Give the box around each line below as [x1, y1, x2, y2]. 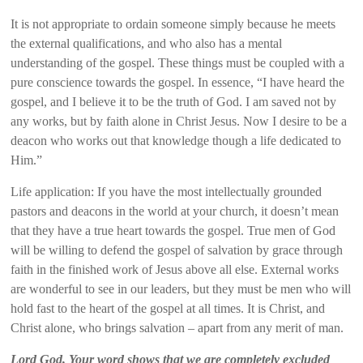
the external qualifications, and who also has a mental [11, 36, 283, 51]
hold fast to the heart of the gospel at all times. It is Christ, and [11, 301, 326, 316]
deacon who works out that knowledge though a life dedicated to [11, 134, 342, 148]
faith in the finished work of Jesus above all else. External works [11, 263, 340, 277]
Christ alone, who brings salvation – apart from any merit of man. [11, 321, 344, 335]
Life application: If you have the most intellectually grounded [11, 185, 322, 199]
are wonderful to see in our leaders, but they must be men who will [11, 282, 352, 297]
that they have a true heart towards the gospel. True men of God [11, 224, 336, 238]
